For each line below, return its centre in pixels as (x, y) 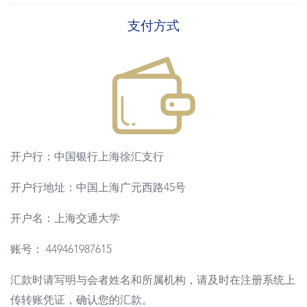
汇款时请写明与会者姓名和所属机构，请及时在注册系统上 (153, 281)
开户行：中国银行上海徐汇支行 (87, 157)
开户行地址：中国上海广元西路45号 (98, 188)
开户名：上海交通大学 (65, 219)
